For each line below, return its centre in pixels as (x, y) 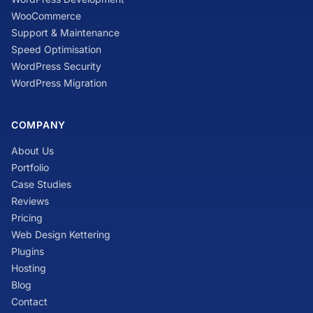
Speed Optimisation (56, 49)
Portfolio (30, 167)
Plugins (28, 251)
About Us (32, 150)
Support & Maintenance (65, 32)
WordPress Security (56, 66)
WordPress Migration (59, 82)
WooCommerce (46, 15)
